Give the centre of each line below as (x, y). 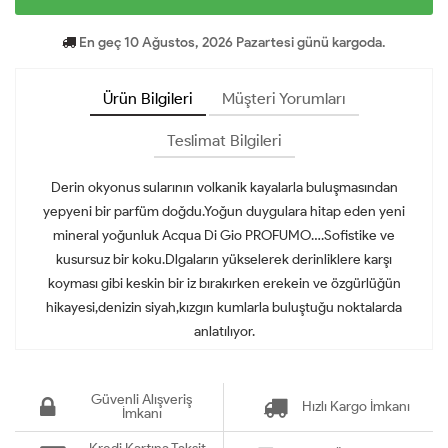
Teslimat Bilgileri (224, 140)
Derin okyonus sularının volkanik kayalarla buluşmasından (224, 187)
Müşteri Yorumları (283, 98)
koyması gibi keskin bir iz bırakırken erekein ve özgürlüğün (224, 283)
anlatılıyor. (224, 331)
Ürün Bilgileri (147, 98)
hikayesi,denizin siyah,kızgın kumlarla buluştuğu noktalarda (224, 307)
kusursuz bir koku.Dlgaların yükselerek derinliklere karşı (224, 259)
